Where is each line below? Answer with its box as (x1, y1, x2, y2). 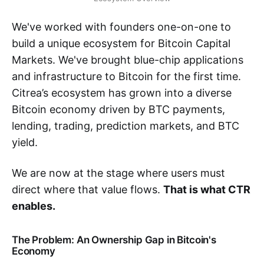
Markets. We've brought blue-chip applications (12, 54, 243, 67)
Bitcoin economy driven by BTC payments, (12, 103, 225, 116)
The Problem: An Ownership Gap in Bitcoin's (12, 234, 216, 246)
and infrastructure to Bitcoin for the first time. (12, 70, 241, 83)
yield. (12, 136, 38, 149)
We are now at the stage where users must (12, 167, 225, 180)
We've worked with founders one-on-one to (12, 21, 231, 34)
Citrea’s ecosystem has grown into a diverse (12, 87, 232, 100)
